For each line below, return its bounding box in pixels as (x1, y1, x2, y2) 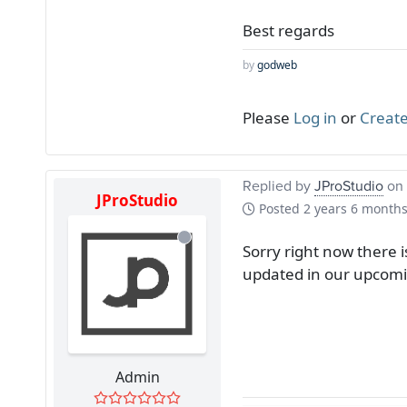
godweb (257, 57, 297, 73)
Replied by (243, 175, 314, 195)
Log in (293, 107, 337, 128)
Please (243, 107, 293, 128)
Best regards (243, 20, 334, 41)
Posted (255, 200, 303, 217)
